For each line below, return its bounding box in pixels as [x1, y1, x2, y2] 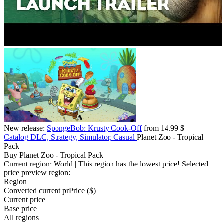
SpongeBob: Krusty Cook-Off [47, 124, 142, 133]
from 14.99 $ [142, 124, 184, 133]
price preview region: [4, 168, 70, 177]
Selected [182, 160, 208, 168]
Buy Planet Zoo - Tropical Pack [4, 151, 103, 160]
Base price [4, 204, 37, 213]
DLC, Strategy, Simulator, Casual [30, 133, 135, 142]
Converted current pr [4, 186, 69, 195]
